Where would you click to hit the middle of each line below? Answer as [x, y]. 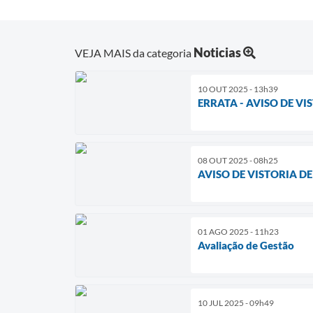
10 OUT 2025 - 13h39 [238, 89]
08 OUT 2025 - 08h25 [238, 160]
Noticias [217, 52]
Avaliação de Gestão [246, 245]
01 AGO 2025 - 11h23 [238, 231]
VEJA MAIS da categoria [134, 52]
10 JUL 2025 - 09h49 [236, 303]
